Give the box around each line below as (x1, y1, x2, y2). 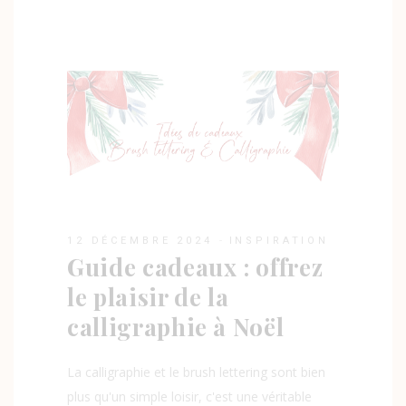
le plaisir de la (67, 281, 229, 314)
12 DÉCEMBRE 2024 (67, 235, 213, 247)
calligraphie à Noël (67, 311, 285, 343)
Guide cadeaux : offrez (67, 251, 324, 284)
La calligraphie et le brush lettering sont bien (67, 363, 325, 382)
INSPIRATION (228, 235, 329, 247)
